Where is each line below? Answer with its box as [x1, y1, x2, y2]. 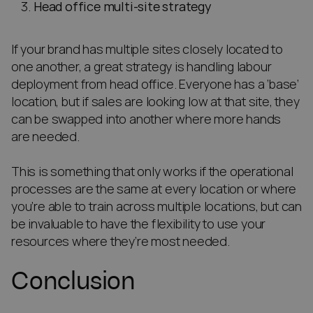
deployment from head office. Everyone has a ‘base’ [11, 76, 299, 93]
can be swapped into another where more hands [11, 111, 282, 128]
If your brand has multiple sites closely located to [11, 41, 283, 58]
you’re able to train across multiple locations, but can [11, 198, 302, 215]
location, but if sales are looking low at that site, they [11, 94, 300, 110]
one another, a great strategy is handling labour [11, 59, 272, 75]
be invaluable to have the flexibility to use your [11, 216, 266, 233]
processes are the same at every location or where [11, 181, 297, 198]
